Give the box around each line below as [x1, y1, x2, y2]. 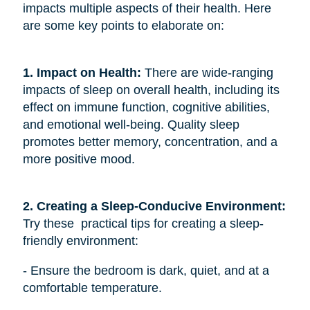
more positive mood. [22, 152, 135, 166]
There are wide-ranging [140, 65, 273, 80]
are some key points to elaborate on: [22, 18, 224, 33]
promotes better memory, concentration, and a [22, 134, 277, 149]
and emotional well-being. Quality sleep [22, 117, 239, 131]
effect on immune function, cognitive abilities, [22, 100, 270, 114]
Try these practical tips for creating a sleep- [22, 216, 264, 230]
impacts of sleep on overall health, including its [22, 82, 280, 97]
